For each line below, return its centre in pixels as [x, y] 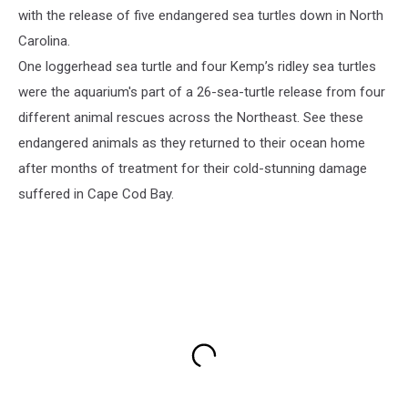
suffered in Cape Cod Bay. [96, 194]
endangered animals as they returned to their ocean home [192, 143]
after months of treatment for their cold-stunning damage [193, 168]
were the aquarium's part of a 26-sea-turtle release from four [202, 92]
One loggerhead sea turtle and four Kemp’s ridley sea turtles [197, 66]
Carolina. [44, 41]
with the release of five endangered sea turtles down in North [201, 15]
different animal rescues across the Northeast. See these [191, 117]
